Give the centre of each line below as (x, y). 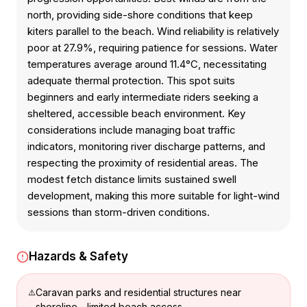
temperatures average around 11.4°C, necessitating (147, 64)
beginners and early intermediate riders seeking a (143, 97)
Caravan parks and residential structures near (138, 292)
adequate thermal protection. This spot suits (131, 81)
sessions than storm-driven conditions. (119, 212)
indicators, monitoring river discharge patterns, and (146, 146)
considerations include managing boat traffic (132, 130)
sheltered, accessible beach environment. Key (136, 113)
